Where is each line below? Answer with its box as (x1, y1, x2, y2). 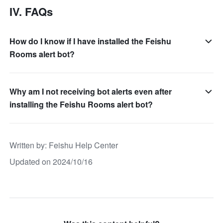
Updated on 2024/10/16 (9, 155, 93, 167)
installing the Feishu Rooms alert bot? (9, 98, 153, 110)
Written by (9, 139, 45, 151)
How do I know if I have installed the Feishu (9, 35, 172, 47)
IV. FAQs (9, 3, 53, 19)
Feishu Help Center (49, 139, 118, 151)
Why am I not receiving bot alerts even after (9, 85, 172, 97)
